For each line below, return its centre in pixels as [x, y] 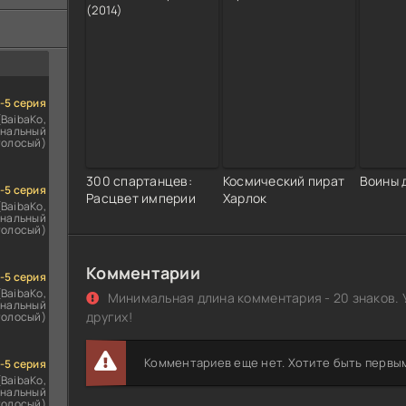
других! [109, 316]
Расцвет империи [141, 198]
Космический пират [284, 180]
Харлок [245, 198]
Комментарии [143, 272]
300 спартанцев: [139, 180]
